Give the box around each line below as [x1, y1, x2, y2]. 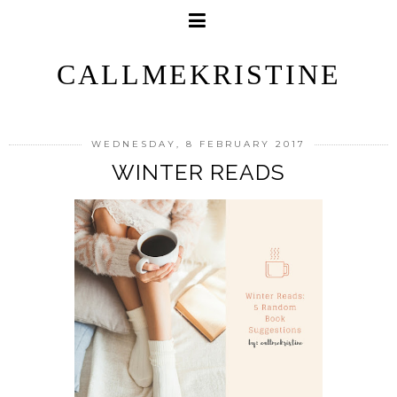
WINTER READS [112, 160, 285, 185]
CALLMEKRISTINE [56, 58, 341, 90]
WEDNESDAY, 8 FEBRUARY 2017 [91, 138, 306, 150]
